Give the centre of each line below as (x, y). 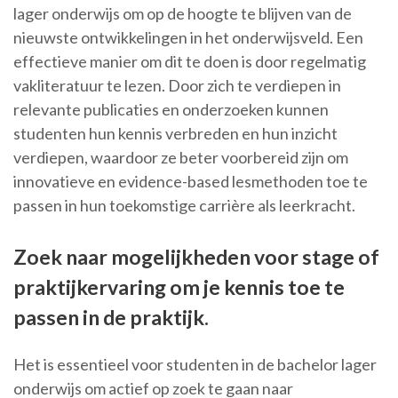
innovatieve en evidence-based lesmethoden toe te (191, 182)
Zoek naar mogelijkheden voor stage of (196, 257)
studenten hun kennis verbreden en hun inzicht (175, 134)
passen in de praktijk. (111, 318)
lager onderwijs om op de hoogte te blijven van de (183, 14)
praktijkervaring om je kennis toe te (179, 287)
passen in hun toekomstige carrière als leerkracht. (184, 206)
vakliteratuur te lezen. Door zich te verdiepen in (177, 86)
